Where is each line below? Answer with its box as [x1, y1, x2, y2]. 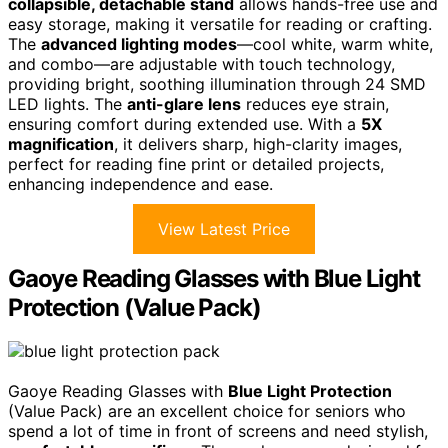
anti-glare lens [127, 93, 241, 114]
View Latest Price [158, 218, 290, 239]
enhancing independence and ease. [8, 173, 273, 194]
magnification [8, 133, 114, 154]
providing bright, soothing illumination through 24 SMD [8, 73, 426, 94]
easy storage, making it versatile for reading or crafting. [8, 13, 432, 34]
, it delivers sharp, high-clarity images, [114, 133, 402, 154]
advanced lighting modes [41, 33, 237, 54]
